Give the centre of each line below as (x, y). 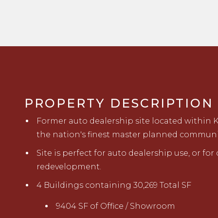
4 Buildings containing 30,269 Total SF (114, 185)
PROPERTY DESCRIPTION (119, 103)
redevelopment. (69, 167)
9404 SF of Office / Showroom (116, 206)
